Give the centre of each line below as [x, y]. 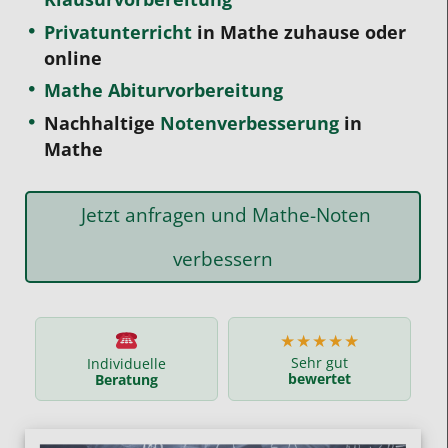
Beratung [127, 380]
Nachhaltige [102, 122]
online [73, 57]
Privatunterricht [118, 31]
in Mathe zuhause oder [299, 31]
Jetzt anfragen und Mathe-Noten [223, 214]
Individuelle [127, 364]
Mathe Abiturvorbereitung [164, 90]
